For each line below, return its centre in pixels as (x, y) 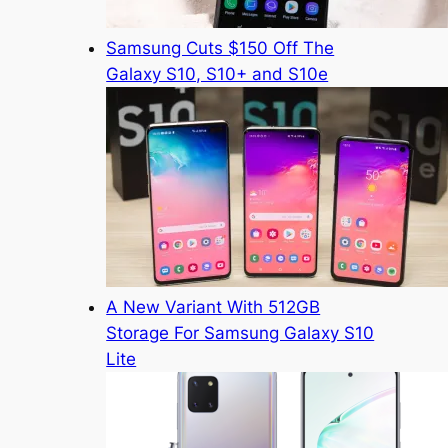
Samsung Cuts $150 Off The (220, 47)
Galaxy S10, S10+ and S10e (217, 73)
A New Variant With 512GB (213, 306)
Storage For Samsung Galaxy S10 (240, 332)
